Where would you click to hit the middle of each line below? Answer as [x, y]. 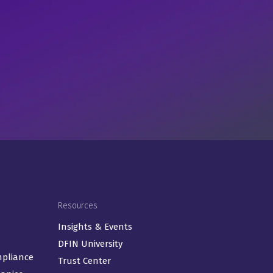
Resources [77, 205]
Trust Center [84, 261]
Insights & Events [95, 227]
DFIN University [90, 244]
